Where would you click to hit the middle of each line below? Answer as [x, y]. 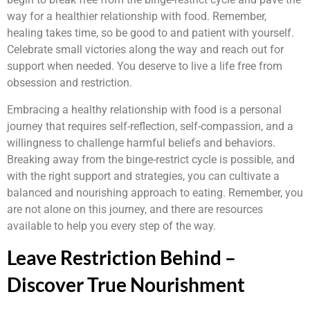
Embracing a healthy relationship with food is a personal [144, 109]
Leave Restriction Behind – [121, 258]
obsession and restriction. [70, 83]
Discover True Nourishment [128, 285]
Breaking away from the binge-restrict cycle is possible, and [151, 159]
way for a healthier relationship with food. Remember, [137, 17]
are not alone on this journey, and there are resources [135, 209]
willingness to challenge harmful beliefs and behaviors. [141, 143]
